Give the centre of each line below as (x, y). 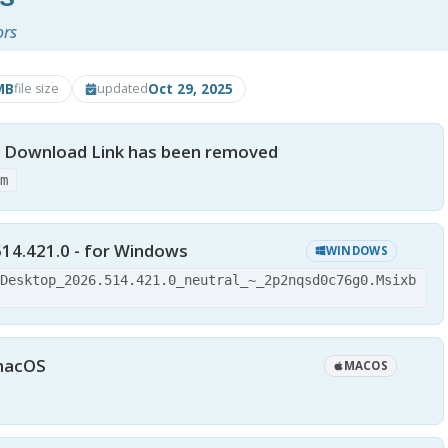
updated (122, 88)
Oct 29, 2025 (190, 88)
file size (36, 88)
